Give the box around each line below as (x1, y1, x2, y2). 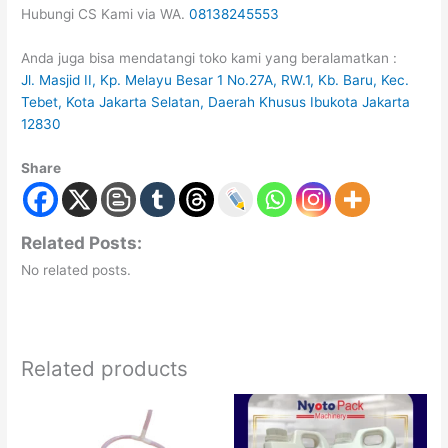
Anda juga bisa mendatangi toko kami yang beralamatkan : (21, 49, 398, 66)
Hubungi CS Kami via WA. (21, 5, 190, 22)
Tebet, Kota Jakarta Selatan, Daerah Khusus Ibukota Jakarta (21, 93, 411, 110)
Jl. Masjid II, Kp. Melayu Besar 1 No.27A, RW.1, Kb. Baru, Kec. (21, 71, 410, 88)
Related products (21, 355, 189, 381)
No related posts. (21, 262, 132, 279)
